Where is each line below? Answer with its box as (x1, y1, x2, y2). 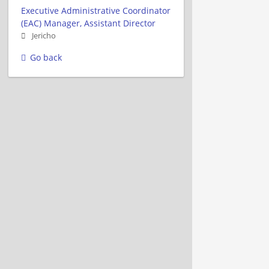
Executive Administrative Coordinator (21, 4, 171, 16)
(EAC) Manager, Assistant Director (21, 17, 156, 29)
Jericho (32, 30, 56, 41)
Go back (30, 51, 62, 63)
